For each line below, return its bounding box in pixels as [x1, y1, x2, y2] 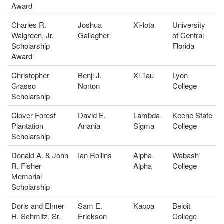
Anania [78, 120, 100, 131]
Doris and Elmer [11, 200, 64, 211]
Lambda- [133, 109, 162, 120]
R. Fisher [11, 160, 41, 171]
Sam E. [78, 200, 102, 211]
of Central [172, 29, 204, 40]
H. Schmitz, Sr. [11, 210, 61, 221]
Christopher [11, 69, 49, 80]
